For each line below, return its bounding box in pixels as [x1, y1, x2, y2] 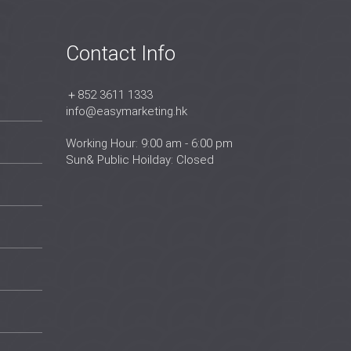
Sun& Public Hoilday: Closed [65, 153, 214, 167]
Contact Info [65, 42, 175, 65]
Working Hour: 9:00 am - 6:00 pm [65, 136, 233, 150]
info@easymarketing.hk [65, 104, 187, 118]
